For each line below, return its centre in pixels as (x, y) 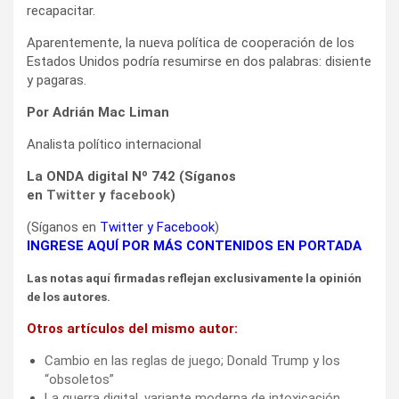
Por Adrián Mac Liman (98, 112)
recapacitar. (61, 10)
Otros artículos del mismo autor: (132, 328)
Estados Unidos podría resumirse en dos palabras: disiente (199, 61)
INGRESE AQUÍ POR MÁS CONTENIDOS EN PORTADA (194, 245)
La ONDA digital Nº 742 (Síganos (131, 176)
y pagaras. (57, 80)
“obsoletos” (79, 379)
